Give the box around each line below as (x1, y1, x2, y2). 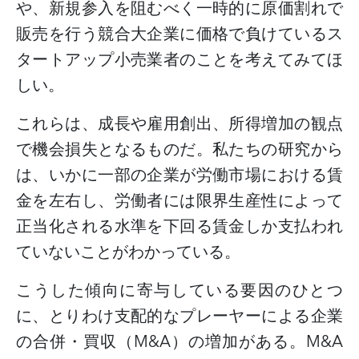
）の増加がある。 (171, 328, 306, 356)
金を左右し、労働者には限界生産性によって (16, 187, 343, 215)
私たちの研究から (212, 135, 344, 163)
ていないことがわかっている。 (16, 238, 240, 266)
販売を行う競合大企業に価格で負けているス (16, 20, 343, 48)
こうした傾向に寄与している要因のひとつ (16, 276, 343, 305)
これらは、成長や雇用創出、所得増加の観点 (16, 110, 343, 138)
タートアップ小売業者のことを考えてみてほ (16, 46, 343, 74)
